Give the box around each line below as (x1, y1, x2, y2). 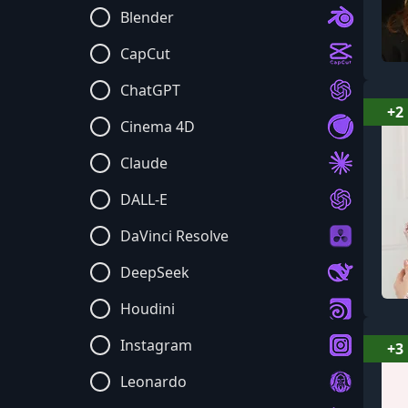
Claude (120, 153, 168, 173)
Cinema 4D (120, 117, 195, 137)
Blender (120, 7, 174, 27)
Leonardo (120, 372, 187, 392)
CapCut (120, 44, 170, 64)
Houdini (120, 299, 175, 319)
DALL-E (120, 189, 168, 209)
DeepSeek (120, 262, 189, 282)
